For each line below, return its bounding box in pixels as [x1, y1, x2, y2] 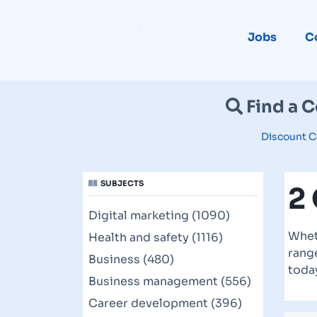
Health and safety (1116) [88, 230, 223, 245]
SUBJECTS [100, 178, 144, 188]
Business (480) [88, 252, 174, 267]
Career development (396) [88, 296, 242, 311]
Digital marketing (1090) [88, 208, 230, 223]
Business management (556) [88, 274, 251, 289]
